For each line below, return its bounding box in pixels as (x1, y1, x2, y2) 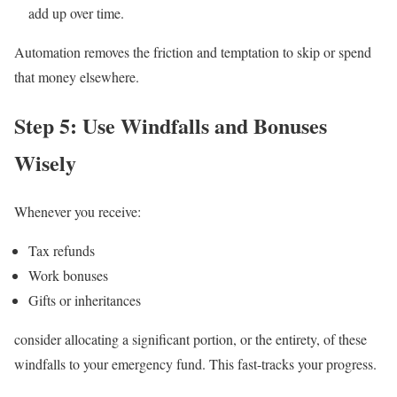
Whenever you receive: (14, 201, 141, 221)
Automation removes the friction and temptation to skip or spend (14, 42, 371, 61)
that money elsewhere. (14, 66, 139, 86)
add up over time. (28, 3, 124, 22)
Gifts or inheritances (28, 290, 141, 309)
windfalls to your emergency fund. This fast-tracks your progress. (14, 354, 377, 373)
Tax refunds (28, 240, 95, 260)
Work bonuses (28, 265, 108, 284)
